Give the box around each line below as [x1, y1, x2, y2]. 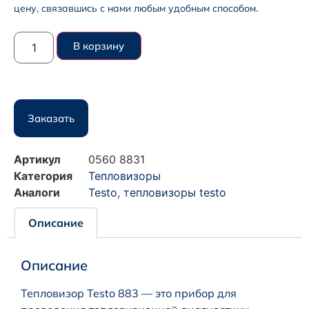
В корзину [73, 39, 125, 53]
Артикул [14, 152, 61, 167]
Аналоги [14, 186, 60, 200]
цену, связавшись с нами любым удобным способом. [14, 2, 258, 15]
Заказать [28, 112, 74, 126]
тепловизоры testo [123, 186, 226, 200]
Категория [14, 169, 72, 183]
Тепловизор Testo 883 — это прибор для [21, 286, 237, 300]
